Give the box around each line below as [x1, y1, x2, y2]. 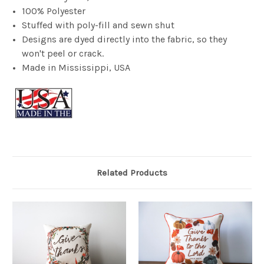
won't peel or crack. [22, 48, 104, 60]
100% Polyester [22, 5, 86, 17]
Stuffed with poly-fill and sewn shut [22, 19, 175, 31]
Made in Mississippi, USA [22, 62, 131, 74]
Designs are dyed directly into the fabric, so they [22, 34, 227, 45]
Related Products [97, 167, 167, 179]
